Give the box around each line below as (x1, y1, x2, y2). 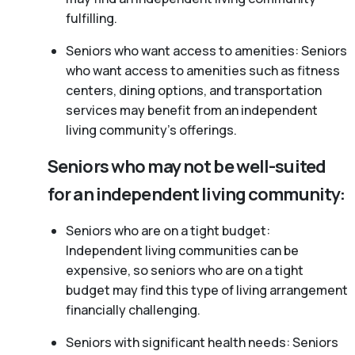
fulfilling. (65, 10, 117, 28)
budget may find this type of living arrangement (65, 281, 348, 300)
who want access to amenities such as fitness (65, 62, 340, 80)
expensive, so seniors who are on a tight (65, 261, 303, 280)
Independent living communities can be (65, 242, 299, 260)
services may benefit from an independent (65, 101, 318, 120)
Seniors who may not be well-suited (48, 155, 326, 179)
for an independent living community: (48, 182, 345, 207)
